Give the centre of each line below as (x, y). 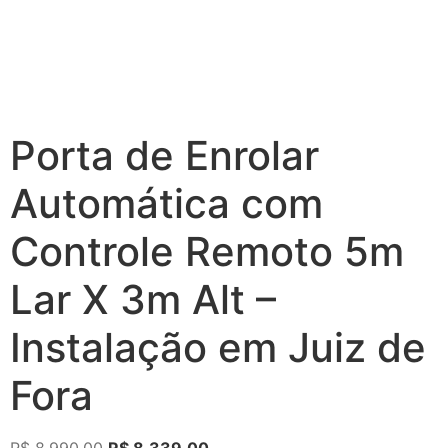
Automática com (166, 204)
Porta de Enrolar (164, 156)
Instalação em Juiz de (218, 348)
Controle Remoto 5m (207, 252)
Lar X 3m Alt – (143, 300)
